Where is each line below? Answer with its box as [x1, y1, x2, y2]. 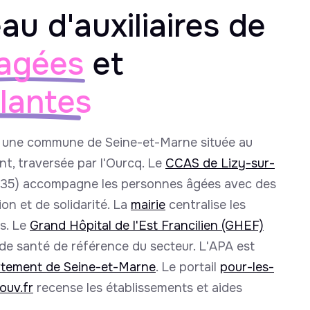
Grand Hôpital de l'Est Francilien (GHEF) [30, 218, 264, 233]
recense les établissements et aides [33, 280, 242, 295]
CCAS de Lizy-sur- [165, 156, 275, 171]
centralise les [165, 197, 246, 212]
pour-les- [220, 259, 274, 275]
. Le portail [156, 259, 220, 275]
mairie [131, 197, 165, 212]
